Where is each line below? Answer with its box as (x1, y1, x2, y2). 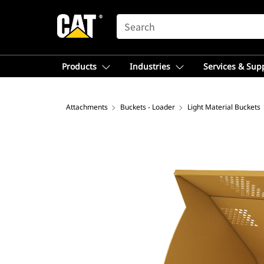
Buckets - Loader (120, 102, 175, 112)
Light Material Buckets (187, 102, 260, 112)
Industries (130, 61, 170, 72)
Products (62, 61, 97, 72)
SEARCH (116, 15, 150, 24)
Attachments (66, 102, 108, 112)
